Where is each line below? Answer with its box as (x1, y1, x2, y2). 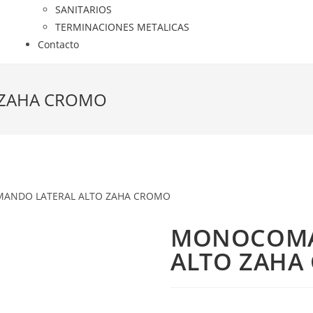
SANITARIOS (54, 3, 112, 16)
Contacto (37, 38, 79, 51)
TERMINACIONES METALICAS (54, 20, 189, 34)
